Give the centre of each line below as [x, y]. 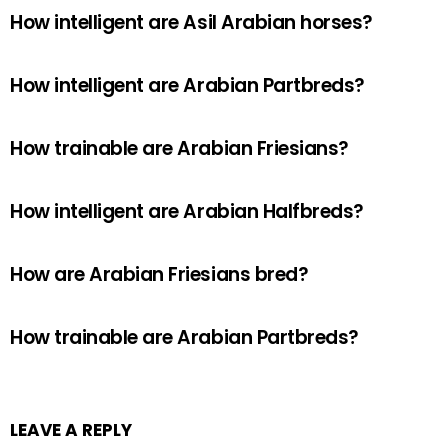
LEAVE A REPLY [71, 430]
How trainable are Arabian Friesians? [179, 148]
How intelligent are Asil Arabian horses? [191, 22]
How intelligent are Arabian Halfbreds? [187, 211]
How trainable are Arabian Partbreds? [184, 337]
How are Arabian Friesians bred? [159, 274]
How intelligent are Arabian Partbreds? [187, 85]
